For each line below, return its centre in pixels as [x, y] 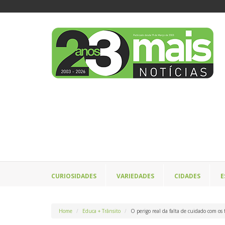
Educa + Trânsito [101, 211]
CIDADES [187, 176]
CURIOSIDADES [74, 176]
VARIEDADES [135, 176]
